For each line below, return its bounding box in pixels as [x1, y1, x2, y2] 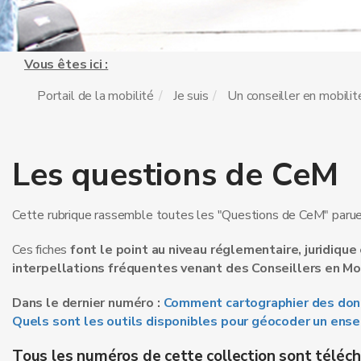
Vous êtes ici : [24, 56, 109, 73]
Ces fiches [12, 241, 71, 259]
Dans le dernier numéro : [12, 294, 164, 312]
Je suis [172, 87, 209, 105]
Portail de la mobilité [37, 87, 155, 105]
